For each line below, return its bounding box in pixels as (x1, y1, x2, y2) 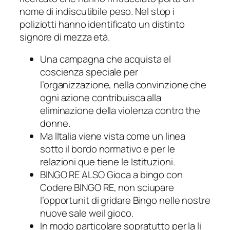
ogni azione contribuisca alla (40, 91, 162, 105)
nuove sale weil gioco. (40, 206, 133, 220)
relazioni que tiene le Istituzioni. (40, 155, 175, 169)
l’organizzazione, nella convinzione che (40, 78, 207, 92)
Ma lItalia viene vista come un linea (40, 129, 186, 143)
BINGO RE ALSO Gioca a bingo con (40, 168, 183, 182)
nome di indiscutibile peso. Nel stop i (20, 4, 175, 18)
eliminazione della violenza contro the (40, 104, 201, 118)
